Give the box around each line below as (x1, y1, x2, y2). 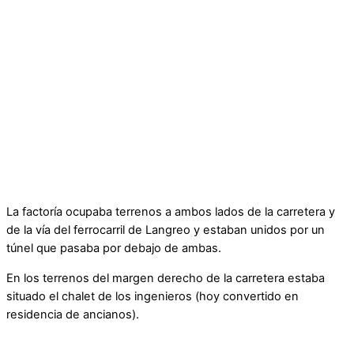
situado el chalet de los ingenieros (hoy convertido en (6, 288, 299, 303)
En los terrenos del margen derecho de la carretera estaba (6, 270, 325, 285)
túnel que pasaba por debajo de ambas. (6, 241, 221, 256)
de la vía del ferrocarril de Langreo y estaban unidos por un (6, 223, 325, 238)
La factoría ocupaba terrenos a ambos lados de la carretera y (6, 205, 335, 220)
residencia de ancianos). (6, 307, 139, 322)
